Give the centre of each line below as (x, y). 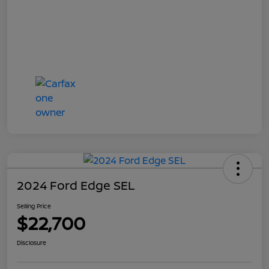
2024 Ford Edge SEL (76, 186)
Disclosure (32, 243)
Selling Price (34, 206)
